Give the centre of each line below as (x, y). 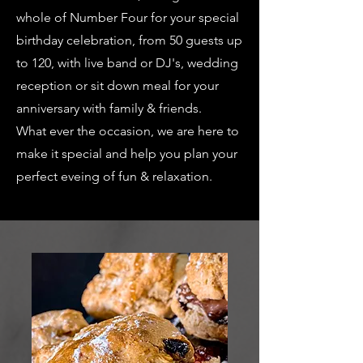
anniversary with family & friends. (111, 108)
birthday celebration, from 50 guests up (129, 40)
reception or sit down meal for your (117, 85)
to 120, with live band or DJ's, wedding (127, 63)
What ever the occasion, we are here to (128, 131)
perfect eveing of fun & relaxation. (114, 176)
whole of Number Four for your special (128, 17)
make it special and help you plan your (127, 154)
